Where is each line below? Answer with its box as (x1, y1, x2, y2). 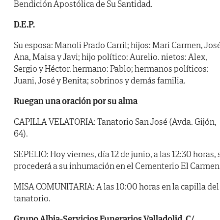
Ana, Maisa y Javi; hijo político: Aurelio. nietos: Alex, (14, 51, 207, 63)
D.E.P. (14, 19, 35, 30)
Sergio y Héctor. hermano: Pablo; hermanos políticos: (14, 63, 209, 75)
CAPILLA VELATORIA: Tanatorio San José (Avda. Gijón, (14, 116, 217, 128)
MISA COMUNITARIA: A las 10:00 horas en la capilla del (14, 181, 219, 192)
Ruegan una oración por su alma (14, 95, 137, 107)
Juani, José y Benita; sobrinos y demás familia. (14, 75, 186, 86)
